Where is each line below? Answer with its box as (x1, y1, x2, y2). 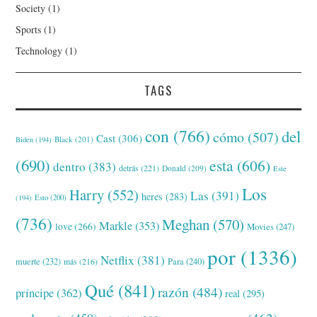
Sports (16, 22, 42, 36)
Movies (247, 219, 275, 233)
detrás (119, 161, 139, 173)
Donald (162, 162, 187, 173)
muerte (16, 255, 41, 267)
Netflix (100, 251, 135, 268)
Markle (99, 217, 133, 234)
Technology (16, 43, 63, 57)
